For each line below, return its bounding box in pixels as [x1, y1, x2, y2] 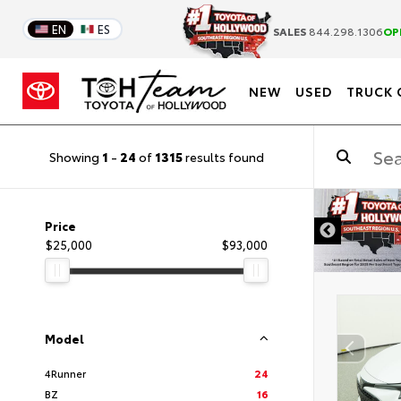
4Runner [45, 365, 86, 380]
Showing [49, 147, 102, 166]
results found [183, 147, 264, 166]
